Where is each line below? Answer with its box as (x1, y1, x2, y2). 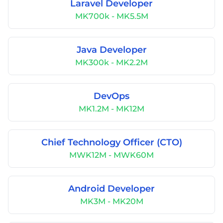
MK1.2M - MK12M (79, 104, 144, 113)
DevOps (94, 91, 129, 102)
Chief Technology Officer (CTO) (41, 137, 182, 148)
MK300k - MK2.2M (75, 58, 148, 67)
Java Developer (76, 44, 147, 55)
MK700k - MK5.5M (75, 11, 148, 21)
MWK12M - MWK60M (69, 150, 154, 160)
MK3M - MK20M (80, 197, 143, 206)
